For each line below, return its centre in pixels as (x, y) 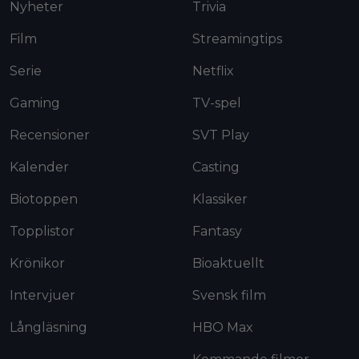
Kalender (39, 167)
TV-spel (217, 103)
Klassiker (220, 199)
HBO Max (223, 327)
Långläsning (48, 327)
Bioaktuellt (228, 263)
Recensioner (50, 135)
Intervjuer (42, 295)
